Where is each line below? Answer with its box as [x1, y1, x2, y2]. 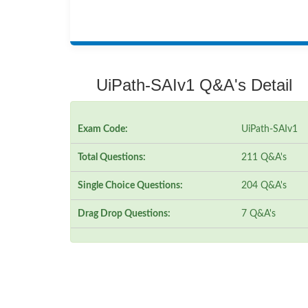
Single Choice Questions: [78, 181, 183, 191]
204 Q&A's [241, 181, 287, 191]
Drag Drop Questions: [78, 209, 170, 219]
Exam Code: [78, 124, 128, 135]
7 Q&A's [241, 209, 276, 219]
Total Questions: [78, 153, 146, 163]
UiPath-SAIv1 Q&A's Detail [96, 76, 292, 95]
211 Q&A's [241, 153, 287, 163]
